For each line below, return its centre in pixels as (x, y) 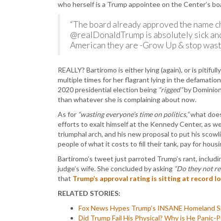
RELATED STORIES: (89, 193)
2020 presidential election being (108, 89)
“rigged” (170, 89)
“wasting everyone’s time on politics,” (133, 114)
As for (68, 114)
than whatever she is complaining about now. (127, 99)
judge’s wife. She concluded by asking (116, 168)
